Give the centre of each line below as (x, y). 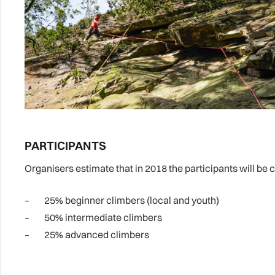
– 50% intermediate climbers (93, 218)
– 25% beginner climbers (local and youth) (122, 200)
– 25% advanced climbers (87, 235)
